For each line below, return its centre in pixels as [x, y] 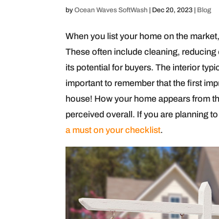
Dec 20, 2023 [173, 10]
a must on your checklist [113, 130]
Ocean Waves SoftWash [111, 10]
